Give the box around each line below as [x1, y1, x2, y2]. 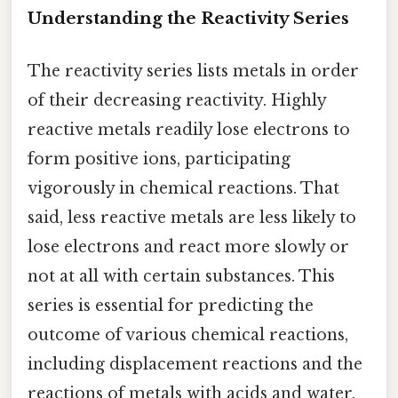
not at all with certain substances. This [28, 266, 335, 286]
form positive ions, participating [28, 148, 291, 169]
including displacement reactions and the [28, 354, 362, 374]
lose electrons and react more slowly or [28, 236, 349, 257]
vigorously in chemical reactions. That [28, 178, 339, 198]
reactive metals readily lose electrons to [28, 119, 350, 139]
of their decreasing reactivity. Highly [28, 90, 326, 110]
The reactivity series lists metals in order [28, 60, 359, 81]
